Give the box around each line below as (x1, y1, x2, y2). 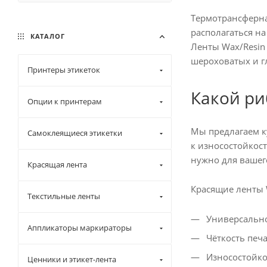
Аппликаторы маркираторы (27, 222, 132, 233)
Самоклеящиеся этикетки (27, 128, 122, 138)
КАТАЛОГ (28, 32, 65, 41)
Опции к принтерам (27, 96, 102, 107)
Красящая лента (27, 159, 87, 170)
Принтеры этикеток (27, 64, 100, 75)
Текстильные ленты (27, 191, 100, 201)
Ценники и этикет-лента (27, 254, 116, 265)
